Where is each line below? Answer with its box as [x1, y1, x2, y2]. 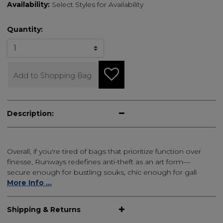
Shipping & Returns [7, 205, 81, 215]
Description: [7, 109, 54, 118]
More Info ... [7, 178, 52, 188]
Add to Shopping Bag [13, 71, 92, 80]
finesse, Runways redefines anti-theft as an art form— [7, 157, 190, 167]
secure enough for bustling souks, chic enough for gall [7, 168, 197, 177]
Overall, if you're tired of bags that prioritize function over [7, 147, 201, 156]
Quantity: [7, 25, 43, 34]
